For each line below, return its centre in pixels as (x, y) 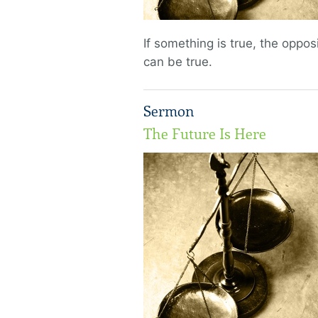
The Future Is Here (205, 134)
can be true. (178, 62)
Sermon (169, 111)
